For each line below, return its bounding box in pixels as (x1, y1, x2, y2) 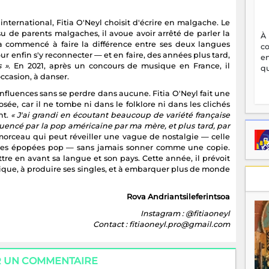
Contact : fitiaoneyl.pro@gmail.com (93, 219, 231, 229)
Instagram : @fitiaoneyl (141, 208, 231, 218)
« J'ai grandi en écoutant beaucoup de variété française (10, 110, 231, 119)
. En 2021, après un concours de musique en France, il (8, 61, 231, 70)
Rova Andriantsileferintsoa (127, 192, 231, 201)
